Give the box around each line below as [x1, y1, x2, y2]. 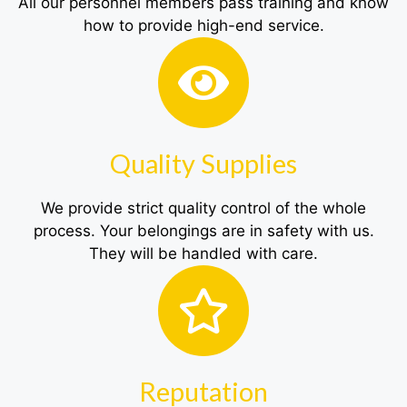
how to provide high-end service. [83, 16, 324, 35]
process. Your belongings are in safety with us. [33, 222, 374, 241]
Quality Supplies [110, 147, 297, 180]
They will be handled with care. [89, 244, 318, 263]
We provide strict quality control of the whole [41, 199, 366, 218]
